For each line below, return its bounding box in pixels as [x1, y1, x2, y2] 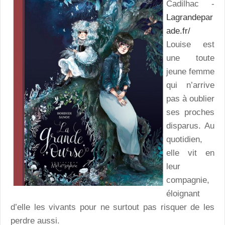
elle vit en [166, 148, 214, 158]
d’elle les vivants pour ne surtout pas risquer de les [11, 202, 214, 212]
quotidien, [166, 134, 202, 144]
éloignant [166, 188, 200, 198]
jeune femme [166, 66, 214, 76]
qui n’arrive [166, 80, 214, 90]
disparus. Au [166, 121, 214, 131]
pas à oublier [166, 93, 214, 103]
